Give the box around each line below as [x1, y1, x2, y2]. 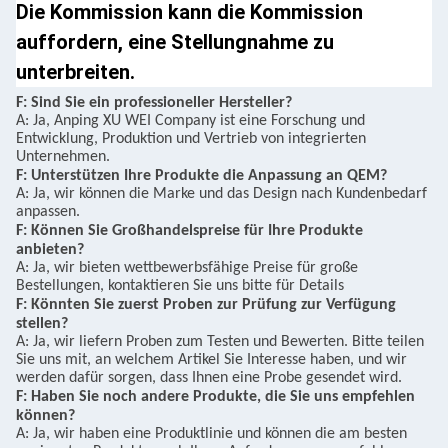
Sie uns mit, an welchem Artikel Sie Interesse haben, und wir [16, 352, 407, 369]
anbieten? [16, 242, 84, 259]
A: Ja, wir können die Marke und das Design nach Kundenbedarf [16, 186, 427, 203]
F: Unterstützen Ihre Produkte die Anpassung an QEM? [16, 168, 387, 185]
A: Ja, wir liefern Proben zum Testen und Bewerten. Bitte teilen [16, 334, 424, 351]
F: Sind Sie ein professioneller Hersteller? [16, 95, 292, 112]
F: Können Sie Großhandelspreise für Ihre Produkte [16, 223, 363, 240]
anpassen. [16, 204, 80, 221]
